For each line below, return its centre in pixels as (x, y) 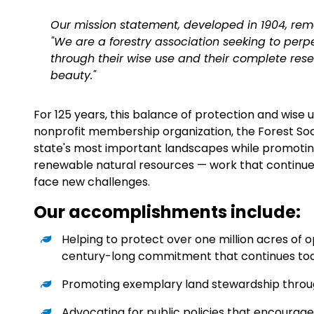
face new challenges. (92, 182)
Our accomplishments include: (167, 212)
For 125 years (69, 115)
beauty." (73, 75)
